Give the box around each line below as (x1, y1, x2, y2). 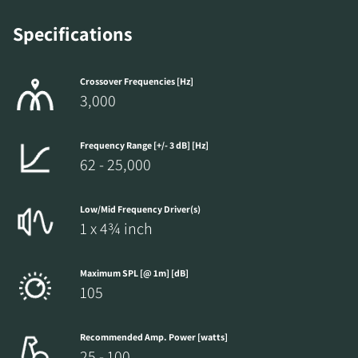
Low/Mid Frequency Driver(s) (80, 202, 201, 215)
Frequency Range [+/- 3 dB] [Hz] (80, 138, 209, 151)
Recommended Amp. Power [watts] (80, 330, 228, 343)
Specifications (13, 20, 133, 46)
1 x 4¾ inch (80, 217, 153, 239)
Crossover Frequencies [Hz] (80, 74, 193, 87)
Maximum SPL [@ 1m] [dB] (80, 266, 189, 279)
